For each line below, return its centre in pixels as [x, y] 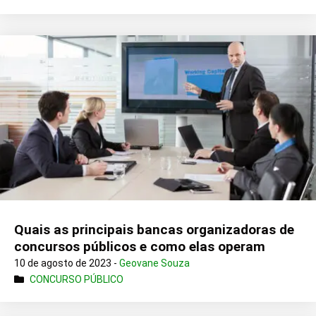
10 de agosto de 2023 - [67, 263]
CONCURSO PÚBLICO [77, 279]
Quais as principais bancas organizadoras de [154, 229]
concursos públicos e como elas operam [140, 246]
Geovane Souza [154, 263]
